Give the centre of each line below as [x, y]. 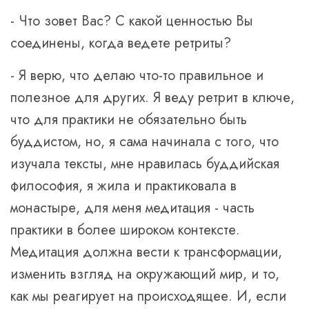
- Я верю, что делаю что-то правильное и [137, 76]
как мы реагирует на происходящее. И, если [148, 296]
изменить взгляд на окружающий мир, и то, [145, 274]
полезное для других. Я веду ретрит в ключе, [152, 98]
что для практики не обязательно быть [129, 120]
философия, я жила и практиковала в [123, 186]
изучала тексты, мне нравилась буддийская [145, 164]
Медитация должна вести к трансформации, [146, 252]
